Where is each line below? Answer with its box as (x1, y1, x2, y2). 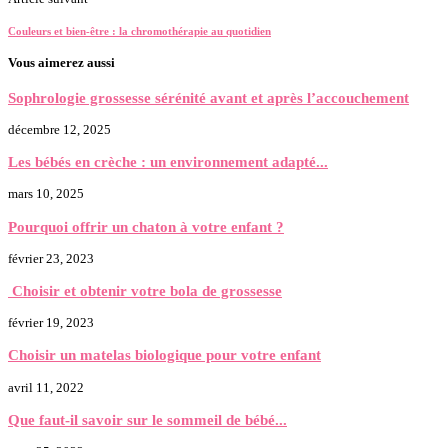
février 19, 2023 (8, 315, 94, 331)
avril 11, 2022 (8, 379, 84, 395)
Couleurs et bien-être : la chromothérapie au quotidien (8, 25, 271, 38)
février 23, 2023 (8, 250, 94, 266)
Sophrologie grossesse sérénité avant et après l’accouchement (8, 88, 409, 106)
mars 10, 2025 (8, 186, 84, 202)
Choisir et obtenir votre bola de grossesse (8, 281, 282, 299)
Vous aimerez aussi (8, 55, 115, 71)
